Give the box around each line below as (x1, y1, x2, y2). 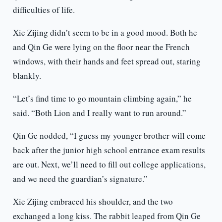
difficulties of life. (12, 4, 75, 16)
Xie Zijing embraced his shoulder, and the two (12, 196, 173, 208)
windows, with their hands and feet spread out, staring (12, 55, 201, 67)
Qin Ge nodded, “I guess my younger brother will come (12, 130, 206, 142)
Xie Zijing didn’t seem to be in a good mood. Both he (12, 27, 197, 39)
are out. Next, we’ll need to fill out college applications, (12, 159, 206, 170)
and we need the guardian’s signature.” (12, 173, 148, 185)
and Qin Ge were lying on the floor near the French (12, 41, 190, 53)
